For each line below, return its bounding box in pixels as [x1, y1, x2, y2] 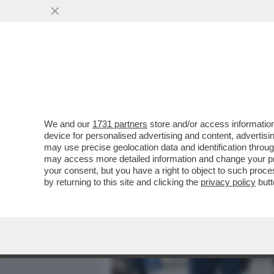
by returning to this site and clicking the [44, 177, 201, 187]
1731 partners [92, 119, 147, 129]
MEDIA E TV [157, 70, 208, 85]
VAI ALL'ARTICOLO [130, 160, 217, 171]
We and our [44, 119, 92, 129]
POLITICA [224, 70, 267, 85]
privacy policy [201, 177, 256, 187]
